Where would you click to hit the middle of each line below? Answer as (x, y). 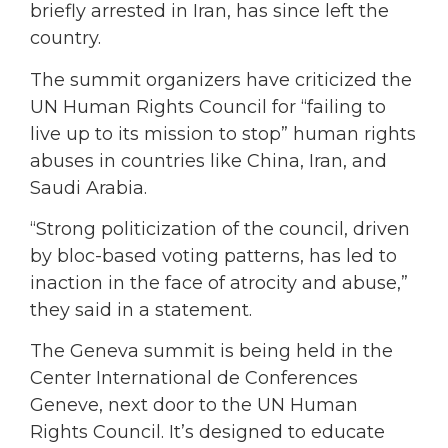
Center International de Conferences (194, 378)
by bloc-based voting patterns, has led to (213, 255)
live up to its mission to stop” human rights (223, 133)
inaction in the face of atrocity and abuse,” (219, 282)
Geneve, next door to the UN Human (194, 405)
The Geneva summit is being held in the (211, 351)
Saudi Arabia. (88, 187)
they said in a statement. (141, 309)
